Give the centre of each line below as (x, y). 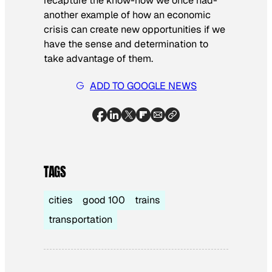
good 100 (104, 200)
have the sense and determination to (126, 44)
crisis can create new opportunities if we (134, 30)
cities (61, 200)
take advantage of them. (98, 59)
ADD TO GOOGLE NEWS (143, 86)
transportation (80, 220)
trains (148, 200)
